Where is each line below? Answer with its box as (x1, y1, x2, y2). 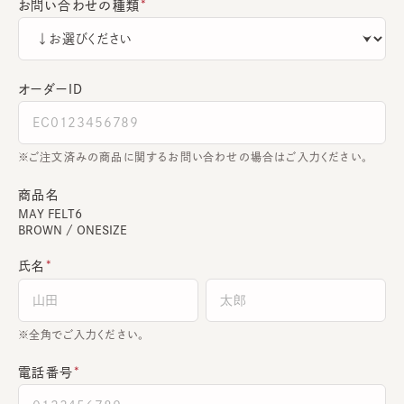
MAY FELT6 (18, 207, 82, 220)
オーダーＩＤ (18, 82, 84, 96)
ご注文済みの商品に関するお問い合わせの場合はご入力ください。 (29, 151, 368, 162)
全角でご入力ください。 (29, 328, 145, 340)
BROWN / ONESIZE (18, 224, 127, 236)
